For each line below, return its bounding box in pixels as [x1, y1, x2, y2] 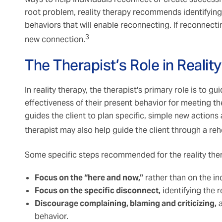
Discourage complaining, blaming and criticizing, [35, 198, 217, 209]
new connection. [25, 34, 85, 45]
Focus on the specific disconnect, [35, 185, 161, 196]
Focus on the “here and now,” [35, 172, 143, 183]
